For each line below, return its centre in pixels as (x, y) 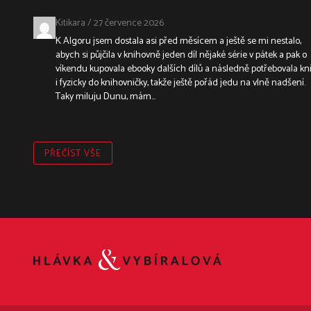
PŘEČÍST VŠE (73, 153)
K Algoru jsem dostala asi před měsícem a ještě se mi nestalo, (178, 41)
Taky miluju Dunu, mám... (106, 96)
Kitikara (70, 23)
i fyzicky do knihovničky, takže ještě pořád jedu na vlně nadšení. (180, 83)
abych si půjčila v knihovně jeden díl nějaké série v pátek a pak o (181, 55)
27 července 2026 (129, 23)
